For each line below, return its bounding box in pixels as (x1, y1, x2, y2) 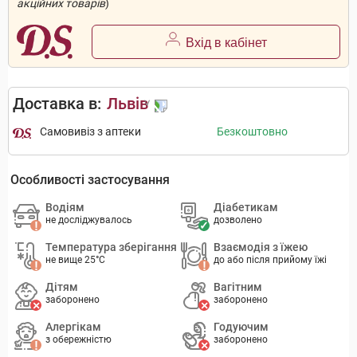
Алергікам (45, 320, 102, 334)
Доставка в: (13, 94, 101, 114)
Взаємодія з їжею (214, 241, 308, 254)
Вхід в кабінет (185, 36, 267, 50)
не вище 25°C (45, 254, 106, 266)
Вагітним (214, 280, 263, 294)
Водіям (45, 201, 85, 214)
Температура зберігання (45, 241, 178, 254)
